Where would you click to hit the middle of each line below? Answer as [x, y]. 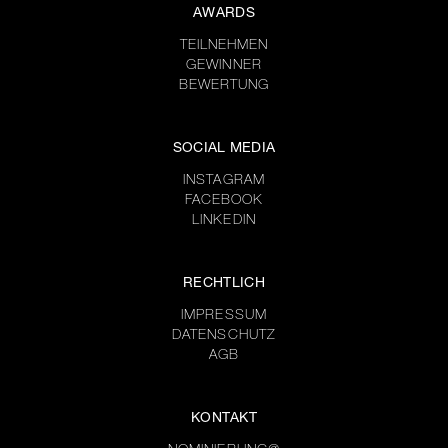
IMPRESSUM [224, 316]
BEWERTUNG [224, 86]
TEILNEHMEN [224, 46]
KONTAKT [224, 419]
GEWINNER [224, 66]
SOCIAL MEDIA [224, 149]
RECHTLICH [224, 284]
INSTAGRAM [224, 181]
